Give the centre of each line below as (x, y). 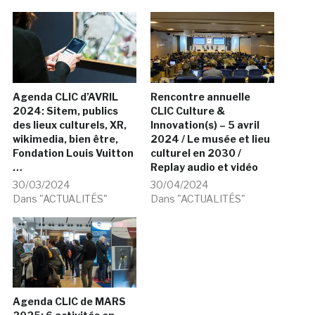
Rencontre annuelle (200, 96)
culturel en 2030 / (196, 153)
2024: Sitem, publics (65, 110)
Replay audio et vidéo (204, 167)
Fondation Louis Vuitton (73, 153)
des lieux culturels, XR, (69, 124)
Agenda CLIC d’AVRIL (65, 96)
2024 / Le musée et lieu (210, 139)
